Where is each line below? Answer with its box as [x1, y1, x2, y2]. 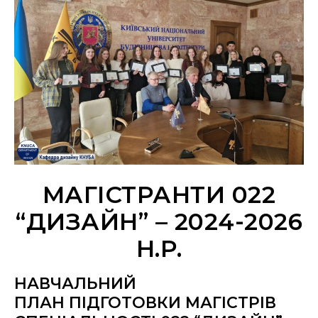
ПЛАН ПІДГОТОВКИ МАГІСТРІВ [14, 293, 276, 313]
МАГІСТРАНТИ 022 [42, 180, 276, 209]
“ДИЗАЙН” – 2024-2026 [16, 207, 302, 236]
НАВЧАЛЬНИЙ [14, 274, 136, 294]
